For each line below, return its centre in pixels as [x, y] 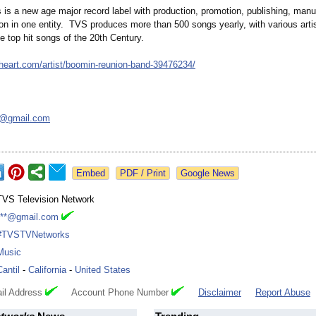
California [47, 270]
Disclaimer [220, 293]
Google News [208, 174]
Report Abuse [283, 293]
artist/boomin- [70, 65]
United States [103, 270]
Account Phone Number [115, 293]
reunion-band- [126, 65]
